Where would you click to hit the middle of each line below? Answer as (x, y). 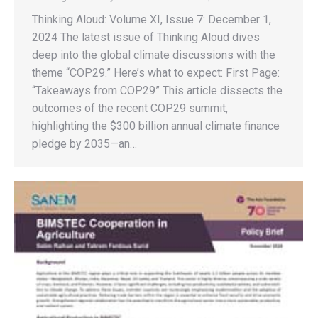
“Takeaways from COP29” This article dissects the (157, 91)
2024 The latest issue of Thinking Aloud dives (146, 37)
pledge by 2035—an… (84, 144)
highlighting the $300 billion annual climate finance (156, 126)
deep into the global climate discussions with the (154, 55)
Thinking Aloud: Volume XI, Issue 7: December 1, (152, 20)
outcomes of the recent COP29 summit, (130, 108)
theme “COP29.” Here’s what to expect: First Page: (156, 73)
